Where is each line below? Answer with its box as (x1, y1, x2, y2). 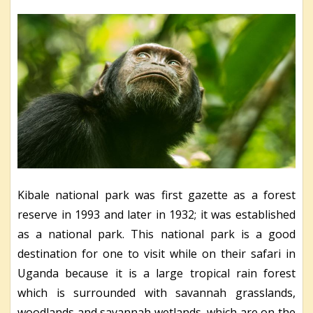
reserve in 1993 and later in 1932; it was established (17, 206, 296, 222)
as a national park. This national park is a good (17, 226, 296, 242)
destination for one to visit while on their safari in (17, 245, 296, 261)
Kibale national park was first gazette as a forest (17, 187, 296, 203)
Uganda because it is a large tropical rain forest (17, 265, 296, 281)
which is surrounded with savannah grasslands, (17, 284, 296, 300)
